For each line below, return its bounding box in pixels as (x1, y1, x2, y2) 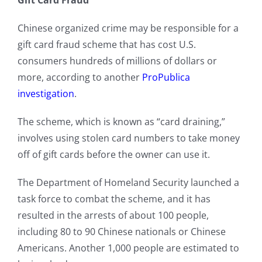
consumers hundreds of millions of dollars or (17, 54, 217, 68)
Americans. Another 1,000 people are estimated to (17, 242, 239, 255)
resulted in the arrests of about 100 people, (17, 209, 209, 222)
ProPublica (142, 71, 190, 84)
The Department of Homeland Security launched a (17, 176, 239, 189)
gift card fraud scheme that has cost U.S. (17, 38, 196, 51)
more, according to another (17, 71, 142, 84)
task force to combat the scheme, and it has (17, 192, 211, 206)
